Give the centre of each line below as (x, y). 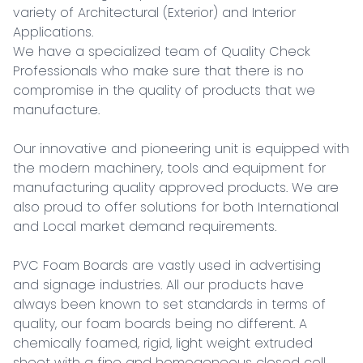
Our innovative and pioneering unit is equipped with (181, 149)
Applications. (53, 32)
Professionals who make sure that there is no (158, 71)
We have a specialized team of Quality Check (162, 51)
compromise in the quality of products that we (164, 90)
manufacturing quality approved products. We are (176, 188)
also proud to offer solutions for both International (176, 207)
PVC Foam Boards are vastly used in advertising (167, 265)
